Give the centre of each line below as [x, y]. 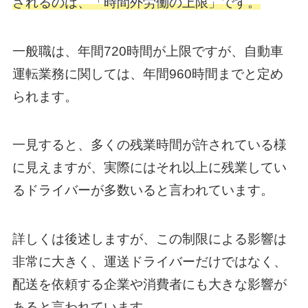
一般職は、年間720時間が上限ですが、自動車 [147, 51]
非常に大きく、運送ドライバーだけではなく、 [149, 261]
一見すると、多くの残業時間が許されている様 [149, 145]
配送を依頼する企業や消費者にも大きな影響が [149, 284]
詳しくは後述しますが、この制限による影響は [149, 239]
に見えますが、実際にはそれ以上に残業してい [149, 168]
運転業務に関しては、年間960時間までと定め [147, 74]
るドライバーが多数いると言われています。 [143, 190]
